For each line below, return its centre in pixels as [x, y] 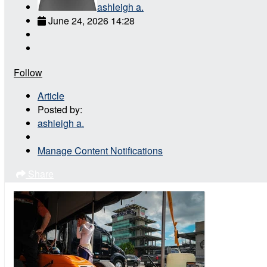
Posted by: [60, 109]
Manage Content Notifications [100, 150]
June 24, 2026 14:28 [91, 20]
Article [51, 95]
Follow [28, 72]
